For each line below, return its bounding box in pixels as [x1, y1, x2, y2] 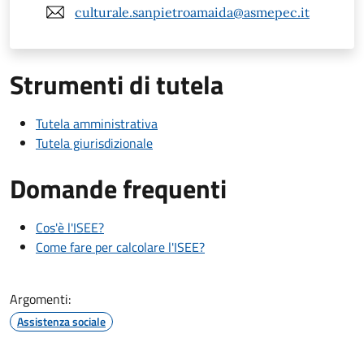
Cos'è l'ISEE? [36, 218, 104, 238]
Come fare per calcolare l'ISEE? [36, 237, 205, 258]
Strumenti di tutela [10, 65, 223, 105]
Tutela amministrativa [36, 114, 158, 134]
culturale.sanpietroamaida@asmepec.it [75, 3, 310, 20]
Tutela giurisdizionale [36, 133, 153, 154]
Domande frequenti [10, 169, 227, 209]
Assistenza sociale [17, 313, 106, 331]
